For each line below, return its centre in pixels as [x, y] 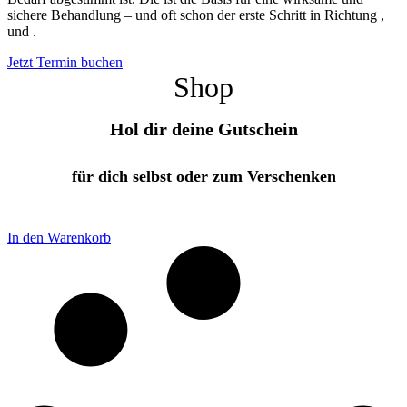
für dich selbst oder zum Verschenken [203, 177]
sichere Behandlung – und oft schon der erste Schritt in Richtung [194, 15]
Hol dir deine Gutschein [203, 129]
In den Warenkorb [59, 238]
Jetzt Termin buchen [65, 62]
